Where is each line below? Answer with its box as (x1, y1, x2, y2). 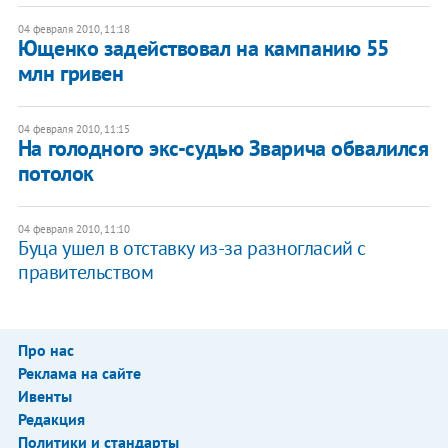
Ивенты (17, 385, 72, 406)
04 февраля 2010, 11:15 (17, 121, 130, 136)
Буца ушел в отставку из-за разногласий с (17, 234, 366, 261)
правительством (17, 258, 154, 285)
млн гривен (17, 58, 124, 87)
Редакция (17, 408, 85, 429)
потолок (17, 158, 94, 187)
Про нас (17, 339, 74, 360)
